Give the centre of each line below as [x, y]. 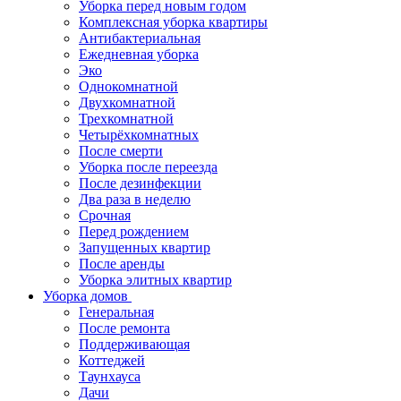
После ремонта [124, 328]
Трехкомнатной [126, 119]
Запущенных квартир [145, 247]
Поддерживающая [134, 344]
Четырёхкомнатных [139, 135]
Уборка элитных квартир [155, 280]
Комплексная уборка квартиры [173, 22]
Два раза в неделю [135, 199]
